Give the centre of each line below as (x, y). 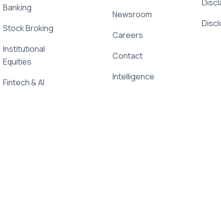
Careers (128, 35)
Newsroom (132, 14)
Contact (127, 55)
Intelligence (133, 76)
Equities (18, 61)
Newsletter (25, 112)
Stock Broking (28, 28)
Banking (18, 7)
